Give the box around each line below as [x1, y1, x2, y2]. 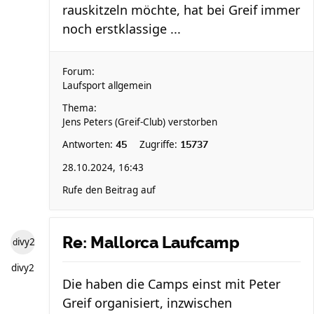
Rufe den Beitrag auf [62, 184, 156, 196]
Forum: [62, 65, 95, 78]
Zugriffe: [139, 138, 180, 151]
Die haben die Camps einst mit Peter [62, 275, 280, 292]
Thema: [62, 102, 97, 114]
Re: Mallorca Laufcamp [62, 233, 240, 252]
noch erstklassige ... [62, 20, 181, 37]
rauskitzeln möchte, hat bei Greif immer [62, 1, 300, 18]
